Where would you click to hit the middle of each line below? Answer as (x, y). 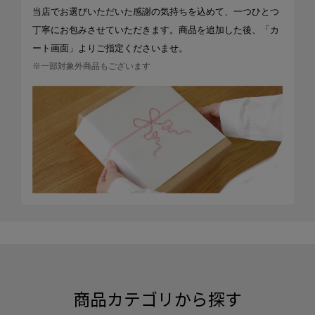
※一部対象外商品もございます (91, 66)
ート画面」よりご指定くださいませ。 (110, 48)
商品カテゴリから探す (157, 299)
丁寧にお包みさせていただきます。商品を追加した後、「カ (155, 30)
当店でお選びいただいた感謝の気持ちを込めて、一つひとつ (155, 11)
